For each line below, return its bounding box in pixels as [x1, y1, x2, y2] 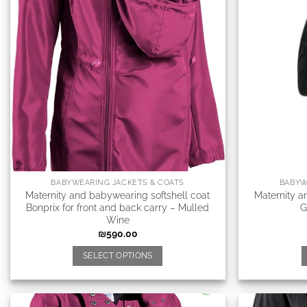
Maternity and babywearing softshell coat [25, 189, 210, 201]
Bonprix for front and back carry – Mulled [26, 201, 210, 214]
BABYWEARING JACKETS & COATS [51, 178, 185, 188]
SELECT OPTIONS [82, 251, 153, 261]
